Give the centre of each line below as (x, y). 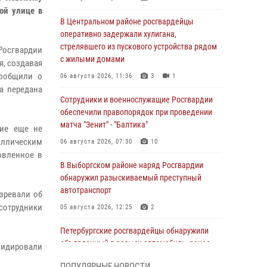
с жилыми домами (92, 59)
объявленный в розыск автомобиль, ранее (135, 243)
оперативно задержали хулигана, (118, 34)
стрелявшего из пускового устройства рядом (139, 46)
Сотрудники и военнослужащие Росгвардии (136, 100)
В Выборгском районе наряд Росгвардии (132, 165)
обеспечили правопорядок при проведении (136, 112)
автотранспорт (86, 190)
